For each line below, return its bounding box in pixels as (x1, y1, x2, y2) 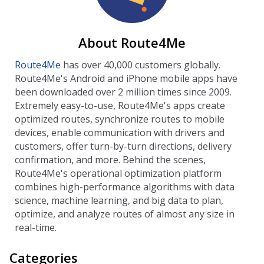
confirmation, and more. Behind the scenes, (15, 153, 206, 166)
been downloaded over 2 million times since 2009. (15, 85, 232, 98)
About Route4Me (78, 33, 186, 51)
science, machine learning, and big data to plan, (15, 193, 223, 207)
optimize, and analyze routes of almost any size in (15, 207, 235, 220)
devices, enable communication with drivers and (15, 126, 225, 139)
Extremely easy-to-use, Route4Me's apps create (15, 98, 225, 112)
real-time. (15, 220, 57, 234)
